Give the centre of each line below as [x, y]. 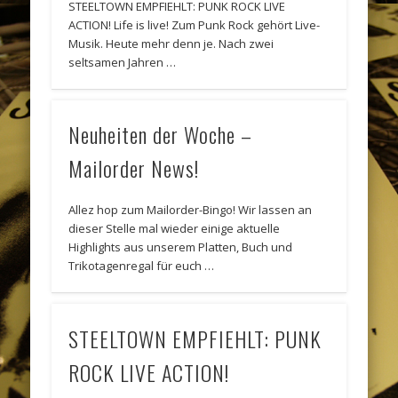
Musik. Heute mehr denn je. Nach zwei [171, 43]
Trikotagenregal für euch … [142, 266]
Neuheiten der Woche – [161, 135]
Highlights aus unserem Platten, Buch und [181, 247]
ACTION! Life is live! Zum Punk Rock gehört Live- [195, 24]
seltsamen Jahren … [123, 62]
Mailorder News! [134, 168]
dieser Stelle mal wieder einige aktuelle [175, 229]
